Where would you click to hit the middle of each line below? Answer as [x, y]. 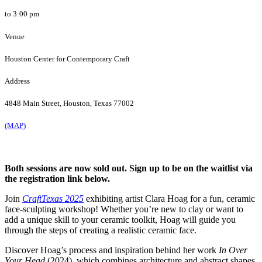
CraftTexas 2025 [53, 199]
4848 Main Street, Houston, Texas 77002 [69, 104]
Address [17, 81]
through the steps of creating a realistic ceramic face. [101, 230]
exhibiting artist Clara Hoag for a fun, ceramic [169, 199]
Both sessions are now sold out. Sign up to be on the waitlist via [129, 168]
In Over [233, 250]
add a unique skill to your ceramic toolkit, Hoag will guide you [120, 220]
